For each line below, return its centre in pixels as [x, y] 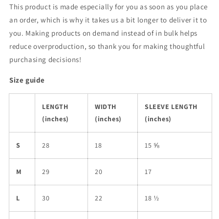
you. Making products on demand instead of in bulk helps [104, 33]
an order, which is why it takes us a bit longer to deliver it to [108, 20]
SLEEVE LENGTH [171, 106]
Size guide [27, 80]
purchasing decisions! [45, 59]
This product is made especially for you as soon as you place [109, 6]
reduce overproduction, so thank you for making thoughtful [107, 46]
